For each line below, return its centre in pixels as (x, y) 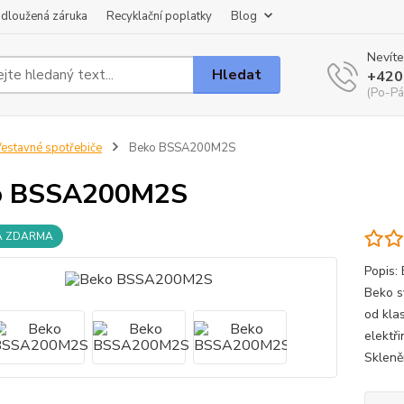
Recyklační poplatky (159, 16)
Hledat (237, 74)
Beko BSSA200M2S (180, 148)
